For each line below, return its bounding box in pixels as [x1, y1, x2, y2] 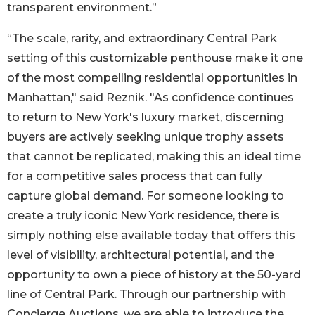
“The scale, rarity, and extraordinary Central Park [7, 32, 277, 46]
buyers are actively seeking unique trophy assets [7, 130, 284, 144]
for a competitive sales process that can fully [7, 169, 262, 184]
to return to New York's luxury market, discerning [7, 110, 284, 124]
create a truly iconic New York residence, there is [7, 209, 280, 223]
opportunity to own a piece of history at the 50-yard [7, 268, 301, 282]
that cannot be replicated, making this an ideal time [7, 150, 301, 164]
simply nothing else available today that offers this [7, 229, 295, 243]
